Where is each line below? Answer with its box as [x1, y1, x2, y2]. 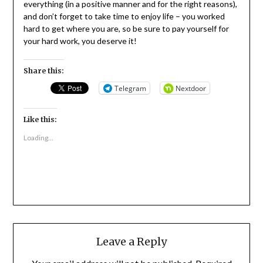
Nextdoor [175, 83, 206, 93]
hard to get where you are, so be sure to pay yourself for [23, 23, 229, 34]
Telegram [114, 83, 146, 93]
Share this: [23, 66, 64, 76]
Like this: [23, 115, 57, 124]
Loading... [23, 133, 53, 143]
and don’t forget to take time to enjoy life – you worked [23, 11, 225, 22]
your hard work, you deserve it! [23, 36, 137, 46]
